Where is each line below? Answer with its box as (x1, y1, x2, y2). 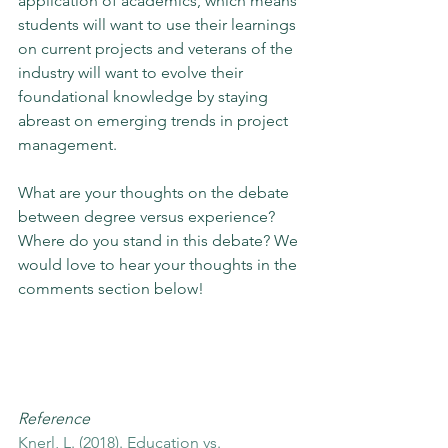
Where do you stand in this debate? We (18, 231, 302, 250)
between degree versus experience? (18, 207, 279, 226)
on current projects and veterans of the (18, 39, 297, 58)
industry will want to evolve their (18, 63, 247, 82)
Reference (18, 409, 90, 428)
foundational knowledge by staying (18, 87, 272, 106)
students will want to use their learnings (18, 15, 300, 34)
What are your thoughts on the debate (18, 183, 293, 202)
